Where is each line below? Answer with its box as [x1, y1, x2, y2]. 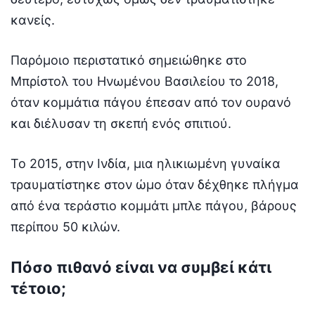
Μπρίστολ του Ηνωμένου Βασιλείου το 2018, [11, 73, 278, 89]
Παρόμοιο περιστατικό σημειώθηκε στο [11, 52, 247, 67]
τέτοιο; [11, 278, 66, 297]
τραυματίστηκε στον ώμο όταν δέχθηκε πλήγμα [11, 176, 299, 192]
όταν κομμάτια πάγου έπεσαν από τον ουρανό [11, 94, 291, 110]
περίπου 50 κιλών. [11, 219, 120, 234]
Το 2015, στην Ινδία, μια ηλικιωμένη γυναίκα [11, 155, 281, 171]
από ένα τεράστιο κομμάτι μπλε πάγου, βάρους [11, 198, 297, 213]
